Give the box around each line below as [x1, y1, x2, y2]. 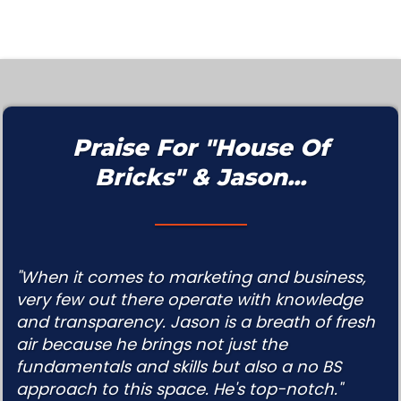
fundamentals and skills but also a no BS [16, 355, 342, 379]
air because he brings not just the [16, 333, 287, 356]
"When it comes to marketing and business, [16, 266, 366, 289]
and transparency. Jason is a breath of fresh [16, 311, 375, 334]
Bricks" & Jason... [95, 163, 306, 192]
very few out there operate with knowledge [16, 288, 363, 311]
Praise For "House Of [72, 133, 329, 163]
